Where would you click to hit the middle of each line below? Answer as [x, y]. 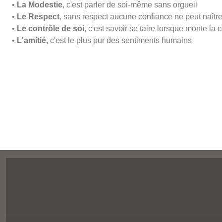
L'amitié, [32, 40]
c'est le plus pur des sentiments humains [120, 40]
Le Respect [38, 16]
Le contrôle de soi [51, 28]
